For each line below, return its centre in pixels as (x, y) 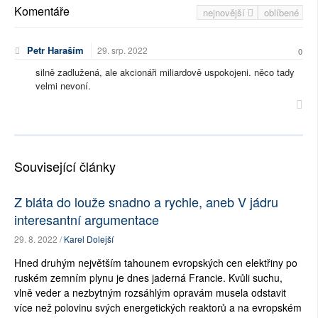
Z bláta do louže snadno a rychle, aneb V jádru (146, 202)
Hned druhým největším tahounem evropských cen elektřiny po (156, 263)
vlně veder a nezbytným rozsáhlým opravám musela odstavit (150, 293)
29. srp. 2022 (122, 50)
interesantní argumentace (87, 220)
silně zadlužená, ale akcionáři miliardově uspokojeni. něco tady (165, 72)
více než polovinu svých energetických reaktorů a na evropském (158, 308)
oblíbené (281, 13)
